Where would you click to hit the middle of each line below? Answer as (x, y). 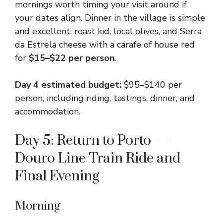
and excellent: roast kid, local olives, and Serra (108, 31)
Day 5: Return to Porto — (92, 140)
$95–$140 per (152, 85)
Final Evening (57, 176)
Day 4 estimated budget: (68, 85)
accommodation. (48, 111)
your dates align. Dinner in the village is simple (110, 18)
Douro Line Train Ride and (98, 158)
